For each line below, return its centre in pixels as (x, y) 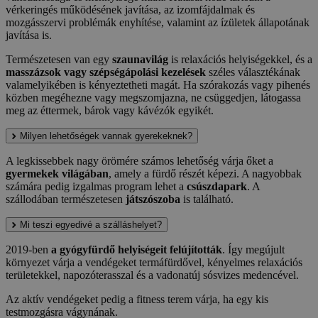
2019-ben (28, 250)
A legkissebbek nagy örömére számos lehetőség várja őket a (139, 161)
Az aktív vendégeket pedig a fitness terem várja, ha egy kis (137, 300)
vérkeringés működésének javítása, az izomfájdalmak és (130, 10)
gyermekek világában (57, 174)
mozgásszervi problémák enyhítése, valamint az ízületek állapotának (158, 23)
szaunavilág (140, 60)
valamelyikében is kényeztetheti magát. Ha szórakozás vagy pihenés (158, 85)
